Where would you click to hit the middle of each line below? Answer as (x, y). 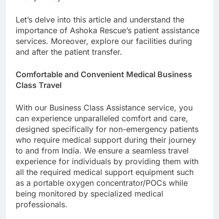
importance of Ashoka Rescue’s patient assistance (108, 30)
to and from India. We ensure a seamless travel (102, 150)
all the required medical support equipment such (105, 172)
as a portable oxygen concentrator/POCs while (102, 183)
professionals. (42, 204)
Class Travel (39, 85)
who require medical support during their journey (106, 140)
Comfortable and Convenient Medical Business (104, 74)
